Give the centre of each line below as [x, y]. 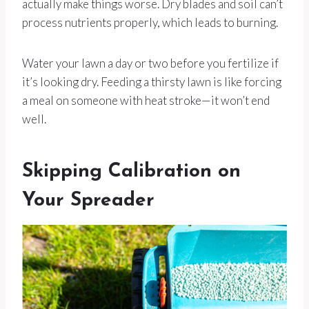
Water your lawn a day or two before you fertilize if [150, 63]
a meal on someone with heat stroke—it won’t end [146, 101]
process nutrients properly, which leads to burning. [150, 23]
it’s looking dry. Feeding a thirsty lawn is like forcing [152, 82]
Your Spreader [88, 201]
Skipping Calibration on [131, 172]
